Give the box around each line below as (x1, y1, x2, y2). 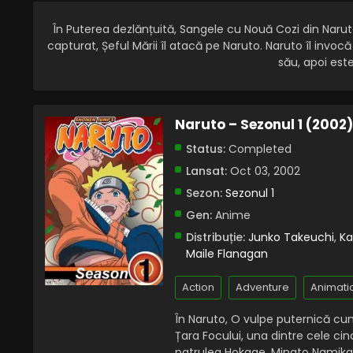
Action (182, 280, 214, 295)
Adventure (236, 280, 289, 295)
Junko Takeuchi (248, 229, 334, 246)
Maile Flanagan (186, 246, 268, 262)
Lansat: (186, 163, 227, 180)
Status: (186, 141, 225, 158)
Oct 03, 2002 (227, 163, 300, 180)
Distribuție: (186, 229, 245, 246)
